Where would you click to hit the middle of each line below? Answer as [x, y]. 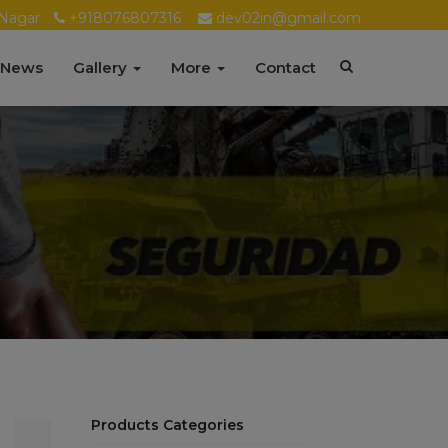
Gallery [102, 67]
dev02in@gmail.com [288, 18]
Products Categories [167, 425]
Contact [285, 67]
